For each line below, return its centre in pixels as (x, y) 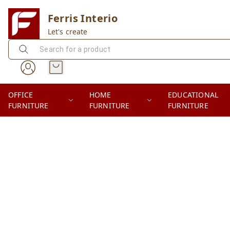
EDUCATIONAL (193, 95)
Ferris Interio (83, 18)
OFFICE (21, 95)
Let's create (68, 31)
